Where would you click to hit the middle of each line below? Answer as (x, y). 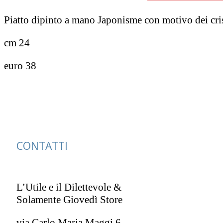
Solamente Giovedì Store (69, 200)
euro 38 (20, 66)
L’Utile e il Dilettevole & (69, 187)
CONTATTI (42, 146)
